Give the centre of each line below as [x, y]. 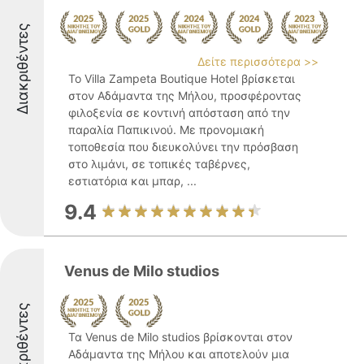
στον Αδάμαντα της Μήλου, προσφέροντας [185, 95]
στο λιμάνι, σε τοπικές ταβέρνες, [159, 164]
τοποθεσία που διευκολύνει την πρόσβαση [183, 147]
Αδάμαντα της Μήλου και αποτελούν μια [179, 354]
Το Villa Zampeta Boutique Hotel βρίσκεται [182, 78]
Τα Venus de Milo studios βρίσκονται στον [180, 337]
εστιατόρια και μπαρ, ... [132, 181]
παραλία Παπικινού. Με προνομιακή [166, 130]
